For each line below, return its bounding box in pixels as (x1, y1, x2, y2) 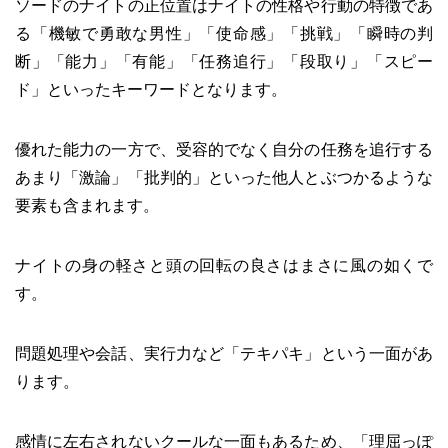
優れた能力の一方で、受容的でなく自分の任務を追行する (15, 140, 433, 158)
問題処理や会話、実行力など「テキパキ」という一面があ (15, 344, 433, 362)
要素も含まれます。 (15, 196, 159, 214)
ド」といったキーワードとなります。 (15, 80, 287, 98)
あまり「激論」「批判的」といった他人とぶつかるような (15, 168, 433, 186)
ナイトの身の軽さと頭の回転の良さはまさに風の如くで (15, 256, 433, 274)
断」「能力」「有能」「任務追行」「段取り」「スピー (15, 52, 433, 70)
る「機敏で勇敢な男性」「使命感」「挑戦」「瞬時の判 (15, 24, 433, 42)
